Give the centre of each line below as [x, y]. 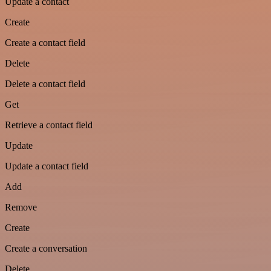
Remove [21, 207]
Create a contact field [45, 43]
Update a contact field [47, 166]
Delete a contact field [45, 84]
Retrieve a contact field [49, 125]
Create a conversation [46, 249]
